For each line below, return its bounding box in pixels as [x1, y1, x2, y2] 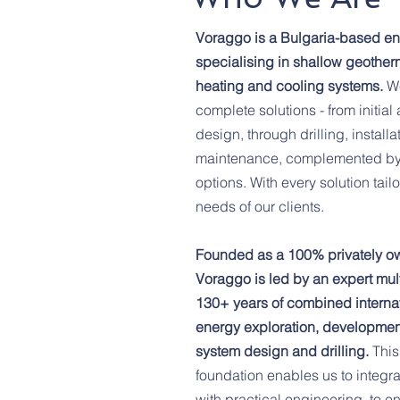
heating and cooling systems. [196, 77, 387, 95]
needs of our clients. [196, 197, 324, 215]
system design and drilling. [196, 342, 369, 360]
